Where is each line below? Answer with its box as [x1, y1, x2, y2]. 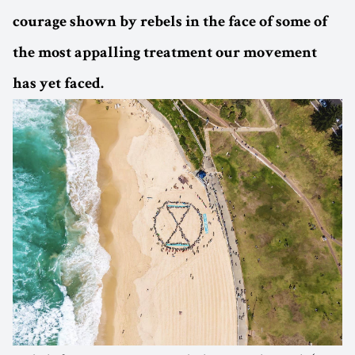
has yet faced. [13, 76, 104, 93]
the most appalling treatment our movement [13, 45, 317, 62]
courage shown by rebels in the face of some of [13, 14, 327, 31]
